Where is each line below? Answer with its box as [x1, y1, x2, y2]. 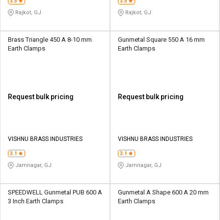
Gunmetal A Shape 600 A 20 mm [118, 188, 209, 196]
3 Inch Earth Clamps [8, 197, 63, 205]
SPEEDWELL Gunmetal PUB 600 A [8, 188, 102, 196]
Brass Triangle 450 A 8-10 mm [8, 35, 92, 43]
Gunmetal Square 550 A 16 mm [118, 35, 205, 43]
